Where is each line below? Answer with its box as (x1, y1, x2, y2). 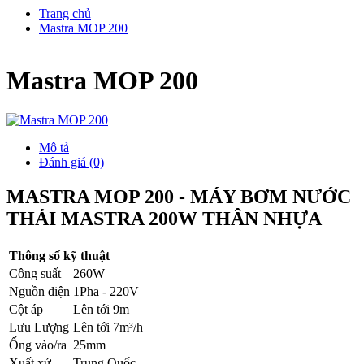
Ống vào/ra (9, 338, 67, 353)
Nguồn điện (9, 284, 70, 299)
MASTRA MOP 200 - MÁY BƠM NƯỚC (6, 186, 351, 208)
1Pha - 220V (73, 284, 139, 299)
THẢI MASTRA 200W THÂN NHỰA (6, 208, 322, 230)
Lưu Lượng (9, 320, 69, 335)
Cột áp (9, 302, 43, 317)
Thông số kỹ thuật (9, 249, 110, 263)
